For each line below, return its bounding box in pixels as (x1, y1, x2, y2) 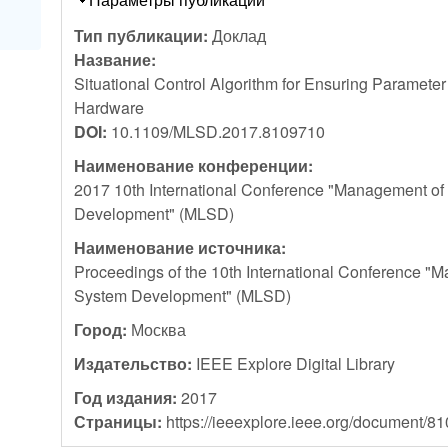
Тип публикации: (74, 23, 213, 47)
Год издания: (74, 385, 182, 409)
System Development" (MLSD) (74, 283, 292, 307)
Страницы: (74, 409, 167, 433)
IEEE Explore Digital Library (196, 351, 396, 375)
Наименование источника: (74, 235, 291, 259)
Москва (131, 317, 187, 341)
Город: (74, 317, 132, 341)
